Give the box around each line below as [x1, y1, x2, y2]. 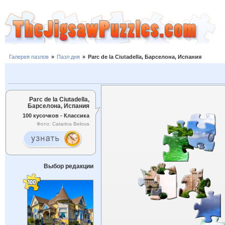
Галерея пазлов [9, 54, 49, 60]
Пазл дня [57, 54, 80, 60]
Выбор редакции [43, 163, 93, 170]
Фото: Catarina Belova [37, 121, 89, 127]
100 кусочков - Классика [23, 112, 89, 119]
